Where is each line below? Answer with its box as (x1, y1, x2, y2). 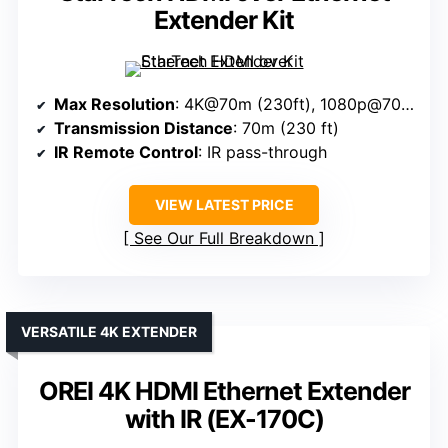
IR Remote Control (54, 142, 198, 163)
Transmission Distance (54, 118, 233, 139)
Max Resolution (54, 94, 175, 115)
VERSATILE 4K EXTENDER (21, 323, 197, 341)
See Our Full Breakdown (134, 228, 314, 249)
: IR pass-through (198, 142, 327, 163)
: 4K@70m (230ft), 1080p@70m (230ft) (175, 94, 401, 115)
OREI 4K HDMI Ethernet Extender (38, 376, 410, 407)
